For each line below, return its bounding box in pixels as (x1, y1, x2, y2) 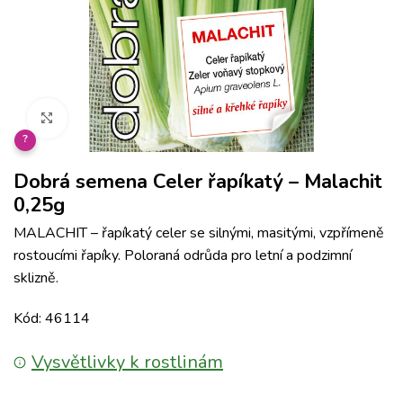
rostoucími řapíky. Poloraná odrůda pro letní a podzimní (13, 246, 352, 265)
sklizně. (13, 268, 58, 288)
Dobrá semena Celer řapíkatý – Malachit (13, 168, 382, 195)
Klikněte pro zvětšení (67, 109, 191, 128)
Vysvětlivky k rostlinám (31, 350, 223, 374)
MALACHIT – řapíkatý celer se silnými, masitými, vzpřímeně (13, 223, 384, 243)
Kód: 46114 (13, 309, 90, 328)
